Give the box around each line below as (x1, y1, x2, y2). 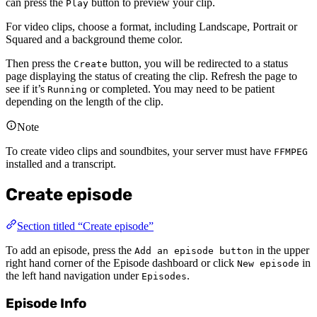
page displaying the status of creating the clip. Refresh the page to (6, 70, 297, 83)
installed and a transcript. (6, 158, 116, 171)
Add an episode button (134, 246, 253, 257)
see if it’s (6, 83, 47, 96)
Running (47, 84, 87, 96)
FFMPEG (274, 146, 308, 158)
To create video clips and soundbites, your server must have (6, 145, 274, 158)
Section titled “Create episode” (17, 220, 154, 233)
